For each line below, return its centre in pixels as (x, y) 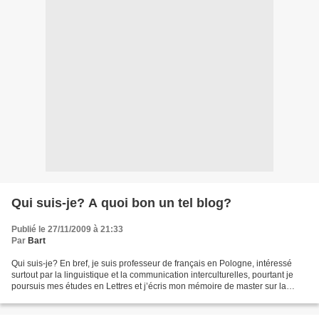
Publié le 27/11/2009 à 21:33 (67, 230)
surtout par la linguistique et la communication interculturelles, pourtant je (152, 275)
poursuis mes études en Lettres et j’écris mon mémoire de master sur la (149, 287)
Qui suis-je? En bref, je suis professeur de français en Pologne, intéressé (152, 264)
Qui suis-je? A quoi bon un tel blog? (121, 203)
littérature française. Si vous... (68, 298)
